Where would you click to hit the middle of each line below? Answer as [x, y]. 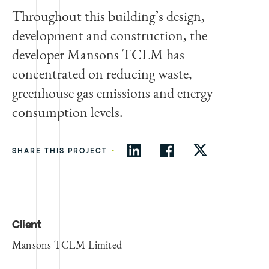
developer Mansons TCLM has [98, 54]
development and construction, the [110, 35]
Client [26, 225]
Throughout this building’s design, [108, 16]
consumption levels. [68, 112]
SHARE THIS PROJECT [60, 151]
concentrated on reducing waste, [102, 73]
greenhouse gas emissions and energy [113, 92]
